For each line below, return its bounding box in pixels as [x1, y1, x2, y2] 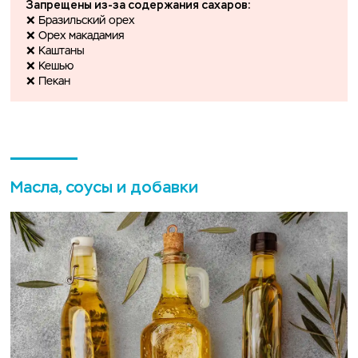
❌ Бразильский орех [26, 15, 137, 27]
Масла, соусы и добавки [10, 177, 198, 198]
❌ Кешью [26, 61, 77, 73]
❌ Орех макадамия [26, 30, 128, 42]
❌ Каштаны [26, 46, 85, 58]
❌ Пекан [26, 76, 70, 88]
